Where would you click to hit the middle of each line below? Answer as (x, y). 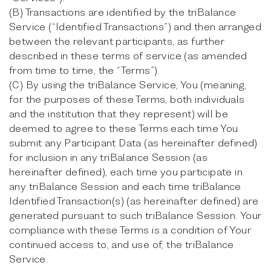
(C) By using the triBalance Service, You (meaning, (128, 84)
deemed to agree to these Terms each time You (124, 128)
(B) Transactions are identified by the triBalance (123, 12)
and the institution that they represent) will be (119, 113)
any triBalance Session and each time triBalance (125, 186)
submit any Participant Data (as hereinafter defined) (133, 142)
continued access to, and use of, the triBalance (122, 244)
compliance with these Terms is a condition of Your (130, 230)
